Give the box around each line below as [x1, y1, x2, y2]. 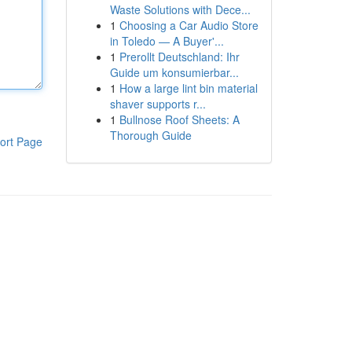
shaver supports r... [109, 96, 206, 112]
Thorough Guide [109, 127, 192, 143]
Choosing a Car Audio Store [119, 17, 258, 33]
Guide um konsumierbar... [109, 64, 239, 80]
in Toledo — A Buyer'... [109, 33, 224, 49]
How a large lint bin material [119, 80, 258, 96]
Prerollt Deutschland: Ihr [119, 49, 240, 64]
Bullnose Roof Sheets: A [119, 112, 240, 127]
